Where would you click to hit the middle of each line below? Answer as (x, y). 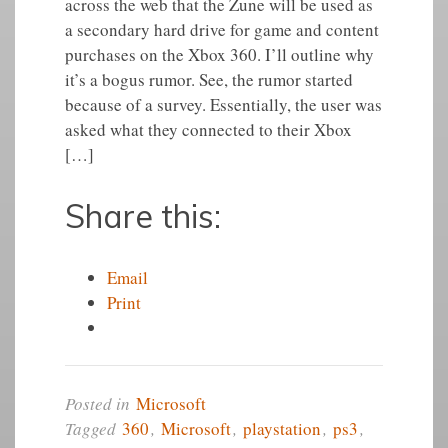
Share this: (142, 216)
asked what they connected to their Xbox (208, 129)
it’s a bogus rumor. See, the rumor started (208, 79)
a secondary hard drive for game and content (221, 29)
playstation (281, 428)
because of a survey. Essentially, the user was (223, 104)
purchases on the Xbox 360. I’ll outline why (219, 54)
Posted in (99, 403)
